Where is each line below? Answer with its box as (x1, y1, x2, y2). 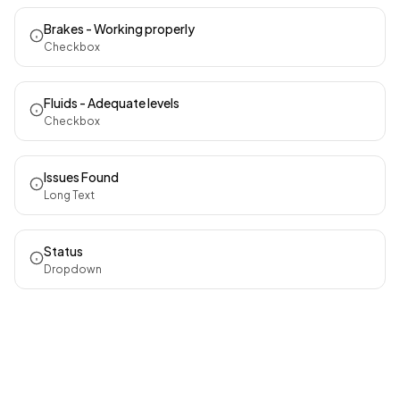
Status (44, 243, 83, 259)
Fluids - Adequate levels (44, 95, 179, 111)
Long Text (44, 188, 95, 202)
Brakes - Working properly (44, 21, 195, 37)
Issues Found (44, 169, 119, 185)
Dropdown (44, 262, 102, 276)
